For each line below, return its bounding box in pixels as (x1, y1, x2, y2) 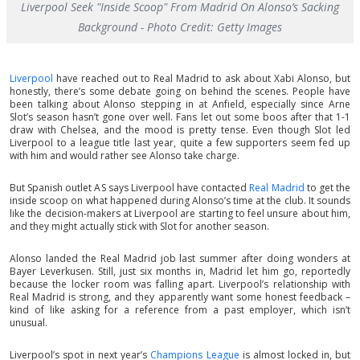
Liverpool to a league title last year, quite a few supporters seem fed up (10, 136, 350, 150)
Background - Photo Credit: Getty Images (78, 19, 282, 35)
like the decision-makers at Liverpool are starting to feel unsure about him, (10, 207, 350, 221)
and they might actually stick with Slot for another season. (10, 219, 269, 234)
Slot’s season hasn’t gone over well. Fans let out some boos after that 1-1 (10, 110, 350, 125)
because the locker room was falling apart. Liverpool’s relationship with (10, 277, 350, 292)
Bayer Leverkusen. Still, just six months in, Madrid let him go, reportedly (10, 264, 350, 279)
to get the (304, 181, 351, 195)
